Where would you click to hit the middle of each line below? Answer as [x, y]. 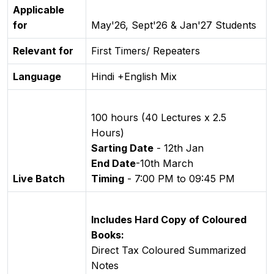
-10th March [165, 163]
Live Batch [39, 178]
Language [37, 76]
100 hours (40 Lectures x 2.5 [159, 117]
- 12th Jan [179, 148]
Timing [108, 178]
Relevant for [43, 50]
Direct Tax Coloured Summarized [168, 250]
